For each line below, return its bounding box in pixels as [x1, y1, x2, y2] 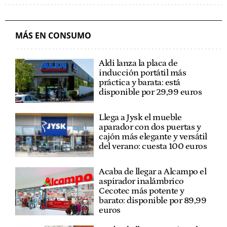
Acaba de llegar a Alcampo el [99, 167, 207, 177]
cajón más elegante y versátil [99, 132, 207, 142]
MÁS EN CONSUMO [15, 29, 91, 41]
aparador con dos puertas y [99, 122, 201, 132]
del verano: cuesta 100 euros [99, 141, 207, 152]
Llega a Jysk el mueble [99, 112, 182, 123]
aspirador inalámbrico [99, 176, 184, 187]
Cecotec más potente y [99, 186, 184, 197]
